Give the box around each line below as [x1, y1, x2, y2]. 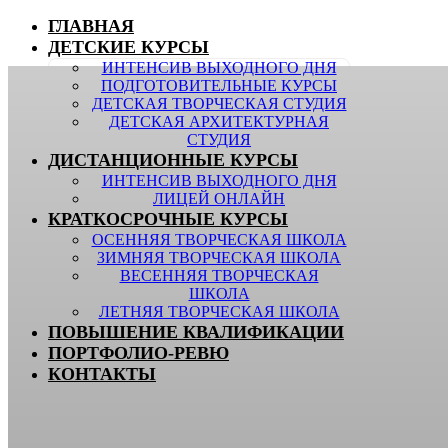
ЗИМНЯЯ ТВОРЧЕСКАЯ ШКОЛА [97, 249, 341, 266]
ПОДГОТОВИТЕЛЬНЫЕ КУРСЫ [101, 77, 337, 94]
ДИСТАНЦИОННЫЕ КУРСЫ [48, 150, 298, 170]
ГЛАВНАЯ [48, 16, 134, 36]
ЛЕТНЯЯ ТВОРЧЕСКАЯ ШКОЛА [98, 303, 340, 320]
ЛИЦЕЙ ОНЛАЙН [153, 190, 285, 207]
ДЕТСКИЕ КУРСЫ [48, 37, 209, 57]
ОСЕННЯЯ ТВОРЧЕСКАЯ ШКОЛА [91, 231, 347, 248]
